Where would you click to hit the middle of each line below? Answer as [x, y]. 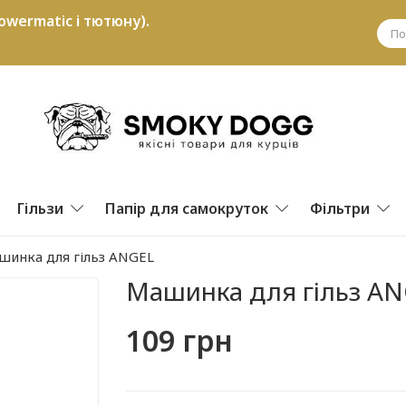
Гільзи [40, 208]
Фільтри [340, 208]
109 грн [179, 340]
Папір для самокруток [187, 208]
